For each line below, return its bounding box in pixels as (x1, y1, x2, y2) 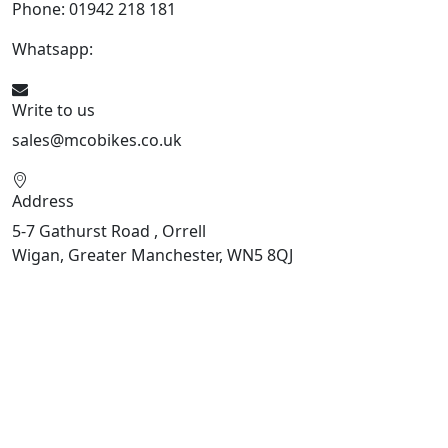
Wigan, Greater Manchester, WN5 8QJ (12, 244, 293, 267)
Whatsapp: (12, 38, 97, 61)
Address (12, 190, 74, 213)
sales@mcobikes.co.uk (12, 129, 182, 152)
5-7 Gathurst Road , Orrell (12, 220, 206, 243)
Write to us (12, 99, 95, 122)
